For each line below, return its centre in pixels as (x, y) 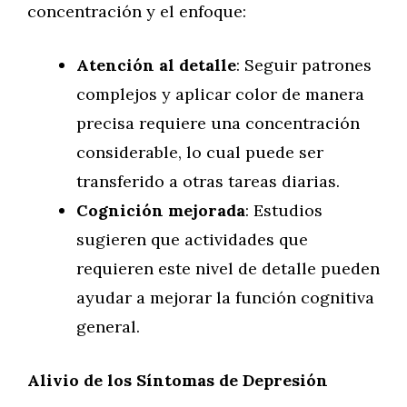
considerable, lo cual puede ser (200, 152)
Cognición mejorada (161, 210)
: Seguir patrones (304, 65)
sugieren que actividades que (192, 239)
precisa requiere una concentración (218, 123)
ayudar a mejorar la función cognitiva (225, 298)
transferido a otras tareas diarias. (208, 181)
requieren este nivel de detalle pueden (228, 268)
